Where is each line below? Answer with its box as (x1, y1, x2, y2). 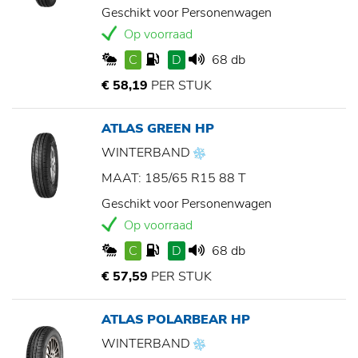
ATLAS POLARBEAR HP (101, 311, 250, 329)
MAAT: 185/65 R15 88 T (101, 169, 246, 188)
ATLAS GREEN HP (101, 120, 214, 138)
